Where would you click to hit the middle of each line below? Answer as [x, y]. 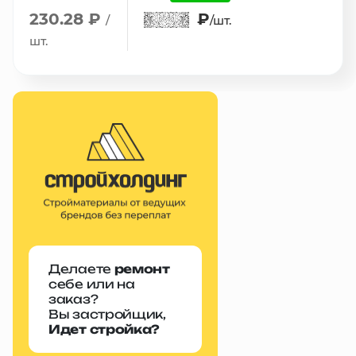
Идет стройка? [104, 329]
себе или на [92, 284]
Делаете [81, 269]
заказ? [74, 299]
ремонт [142, 269]
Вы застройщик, [107, 314]
